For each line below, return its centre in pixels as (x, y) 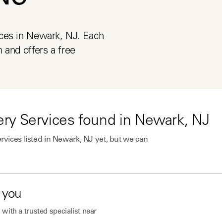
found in (105, 121)
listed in (37, 139)
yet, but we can (121, 139)
